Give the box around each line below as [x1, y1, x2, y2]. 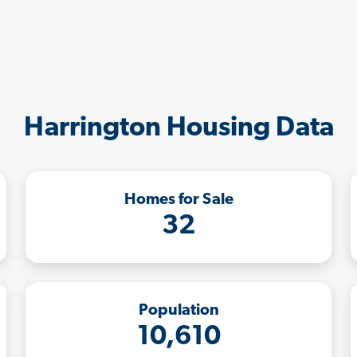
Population [138, 302, 219, 319]
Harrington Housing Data [23, 114, 334, 143]
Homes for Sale [124, 191, 233, 208]
